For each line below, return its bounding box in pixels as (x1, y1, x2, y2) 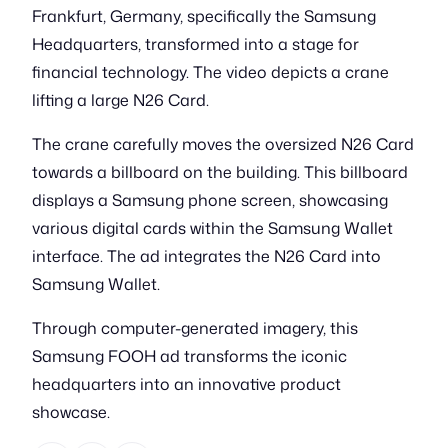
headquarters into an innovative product (32, 373, 341, 395)
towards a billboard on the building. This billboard (32, 161, 408, 183)
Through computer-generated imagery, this (32, 317, 358, 339)
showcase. (32, 401, 110, 423)
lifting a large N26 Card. (32, 89, 209, 111)
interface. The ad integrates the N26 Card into (32, 245, 381, 267)
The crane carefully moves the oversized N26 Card (32, 133, 414, 155)
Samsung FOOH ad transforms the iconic (32, 345, 347, 367)
